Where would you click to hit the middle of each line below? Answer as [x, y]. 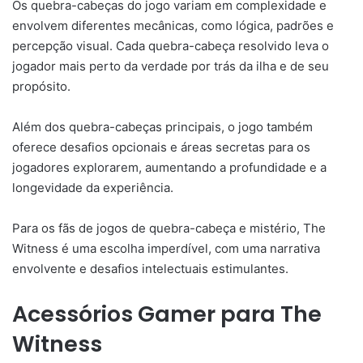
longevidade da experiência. [93, 188]
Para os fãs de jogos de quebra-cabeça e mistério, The [169, 228]
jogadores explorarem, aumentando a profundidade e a [169, 168]
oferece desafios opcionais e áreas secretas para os [161, 147]
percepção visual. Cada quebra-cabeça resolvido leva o [171, 46]
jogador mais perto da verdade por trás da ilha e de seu [171, 66]
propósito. [41, 87]
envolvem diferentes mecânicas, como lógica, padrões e [173, 26]
